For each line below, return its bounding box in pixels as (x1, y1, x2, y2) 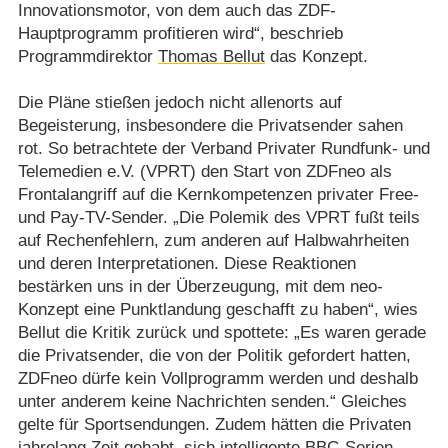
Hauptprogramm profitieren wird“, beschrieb (17, 23, 343, 43)
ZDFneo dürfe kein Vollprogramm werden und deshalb (17, 368, 418, 388)
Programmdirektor (17, 46, 158, 66)
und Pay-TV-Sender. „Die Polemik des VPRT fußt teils (17, 207, 420, 227)
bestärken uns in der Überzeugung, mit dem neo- (17, 276, 383, 296)
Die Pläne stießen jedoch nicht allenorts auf (17, 92, 342, 112)
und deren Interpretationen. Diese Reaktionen (17, 253, 356, 273)
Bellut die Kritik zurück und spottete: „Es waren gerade (17, 322, 426, 342)
